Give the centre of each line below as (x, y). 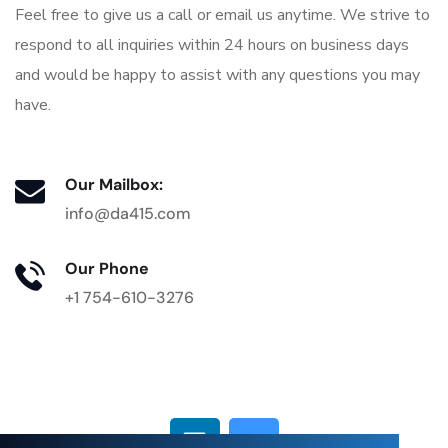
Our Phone (107, 268)
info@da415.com (128, 213)
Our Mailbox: (114, 184)
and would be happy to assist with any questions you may (217, 75)
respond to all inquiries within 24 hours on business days (212, 45)
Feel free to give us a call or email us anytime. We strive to (222, 15)
